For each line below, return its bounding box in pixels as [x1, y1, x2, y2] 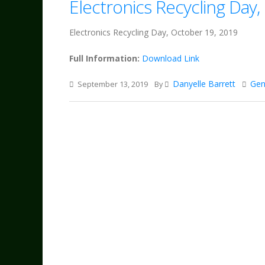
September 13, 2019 [76, 79, 148, 89]
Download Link [142, 53, 199, 64]
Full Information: [69, 53, 140, 64]
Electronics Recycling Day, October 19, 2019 [69, 27, 238, 38]
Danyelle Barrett [173, 78, 235, 89]
